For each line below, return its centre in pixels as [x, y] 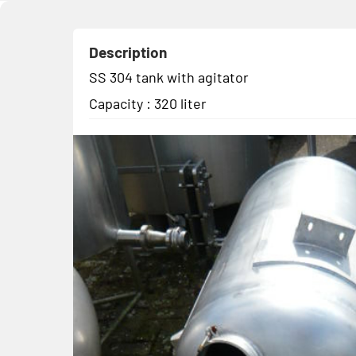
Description [128, 52]
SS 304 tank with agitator [169, 77]
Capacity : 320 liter [148, 103]
